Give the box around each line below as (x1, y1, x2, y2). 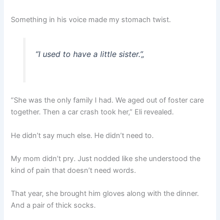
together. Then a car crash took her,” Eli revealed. (11, 108, 174, 117)
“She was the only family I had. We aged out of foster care (11, 96, 204, 105)
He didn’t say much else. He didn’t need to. (11, 131, 154, 140)
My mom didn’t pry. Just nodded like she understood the (11, 154, 201, 163)
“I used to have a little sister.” (35, 49, 141, 59)
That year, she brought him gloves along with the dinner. (11, 189, 199, 198)
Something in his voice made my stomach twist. (11, 15, 171, 25)
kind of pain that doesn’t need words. (11, 165, 137, 175)
